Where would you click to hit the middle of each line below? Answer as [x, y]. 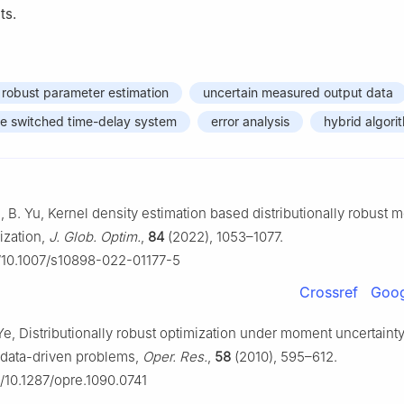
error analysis [250, 122]
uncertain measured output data [298, 93]
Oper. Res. [175, 357]
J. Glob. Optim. [95, 237]
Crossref [329, 293]
